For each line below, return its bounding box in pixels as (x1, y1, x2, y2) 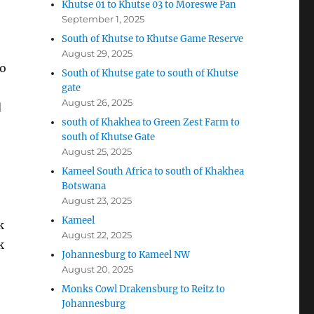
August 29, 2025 (62, 48, 133, 60)
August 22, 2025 (62, 229, 132, 241)
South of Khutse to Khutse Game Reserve (62, 33, 244, 46)
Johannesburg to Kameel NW (62, 249, 191, 261)
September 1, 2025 (62, 13, 145, 25)
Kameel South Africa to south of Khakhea (62, 165, 245, 178)
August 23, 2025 (62, 195, 132, 207)
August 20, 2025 (62, 264, 134, 275)
